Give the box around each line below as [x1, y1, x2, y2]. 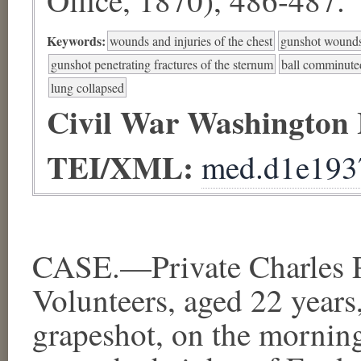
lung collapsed [51, 78, 124, 96]
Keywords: [47, 31, 106, 50]
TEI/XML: [47, 143, 201, 189]
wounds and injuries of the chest [110, 31, 272, 49]
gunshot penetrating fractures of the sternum [51, 55, 273, 73]
